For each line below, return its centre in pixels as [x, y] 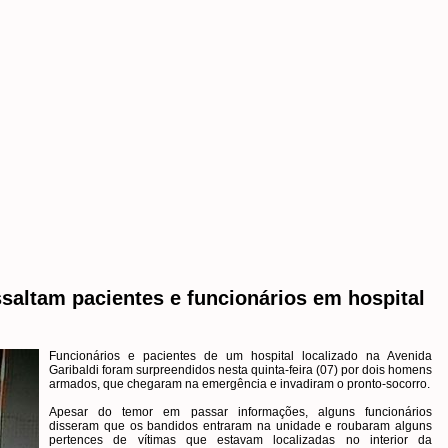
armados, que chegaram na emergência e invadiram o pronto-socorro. [239, 384]
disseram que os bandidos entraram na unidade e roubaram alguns [240, 426]
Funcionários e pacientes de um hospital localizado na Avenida [240, 356]
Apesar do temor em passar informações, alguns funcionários [240, 412]
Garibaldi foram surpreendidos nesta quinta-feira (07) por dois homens [240, 370]
